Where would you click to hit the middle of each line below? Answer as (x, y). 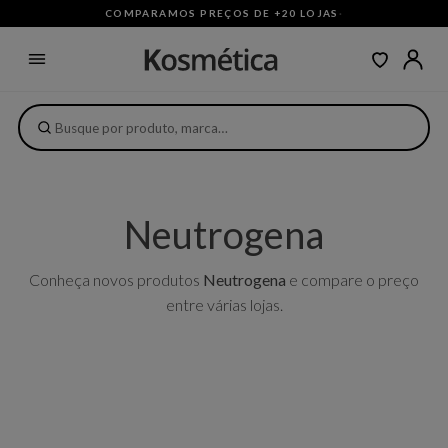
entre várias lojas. (224, 304)
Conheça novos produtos (116, 279)
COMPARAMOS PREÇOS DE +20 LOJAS (221, 13)
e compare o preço (352, 279)
